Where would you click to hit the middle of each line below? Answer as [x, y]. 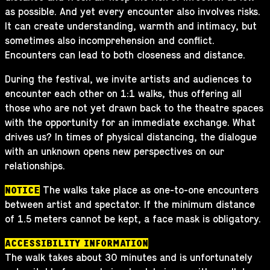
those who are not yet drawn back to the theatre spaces [134, 108]
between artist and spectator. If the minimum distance [130, 205]
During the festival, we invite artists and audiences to [128, 80]
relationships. [35, 166]
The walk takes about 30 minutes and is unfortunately [129, 258]
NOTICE [22, 190]
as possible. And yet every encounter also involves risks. [133, 12]
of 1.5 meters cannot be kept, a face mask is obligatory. [133, 219]
